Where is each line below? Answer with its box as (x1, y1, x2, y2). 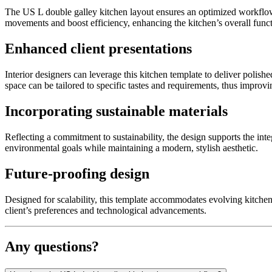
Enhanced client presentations (5, 41, 192, 56)
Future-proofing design (5, 165, 149, 182)
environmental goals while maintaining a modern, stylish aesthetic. (5, 142, 258, 153)
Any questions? (5, 239, 99, 255)
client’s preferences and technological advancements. (5, 205, 206, 216)
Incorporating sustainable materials (5, 103, 228, 119)
